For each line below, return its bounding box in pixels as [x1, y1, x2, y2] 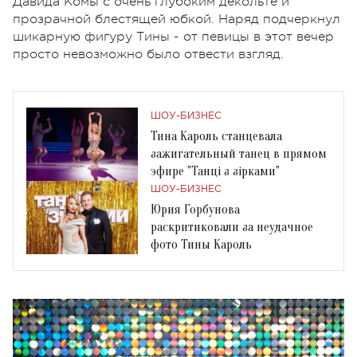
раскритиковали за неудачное [151, 219, 313, 234]
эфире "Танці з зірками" [151, 163, 280, 178]
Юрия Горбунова [151, 202, 240, 217]
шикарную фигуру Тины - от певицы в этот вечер [13, 29, 334, 44]
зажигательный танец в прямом [151, 146, 327, 161]
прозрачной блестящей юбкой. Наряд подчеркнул [13, 11, 340, 26]
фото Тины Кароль [151, 237, 252, 252]
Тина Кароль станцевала [151, 128, 282, 143]
